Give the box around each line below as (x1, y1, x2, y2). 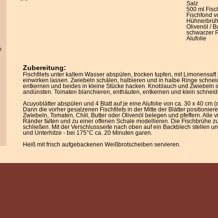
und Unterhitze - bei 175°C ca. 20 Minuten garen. (23, 130, 152, 136)
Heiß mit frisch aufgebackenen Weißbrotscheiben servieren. (23, 142, 181, 147)
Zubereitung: (23, 64, 66, 72)
